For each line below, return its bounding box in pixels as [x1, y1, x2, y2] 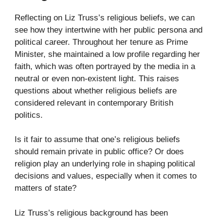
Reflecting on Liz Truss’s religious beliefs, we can [15, 13, 195, 22]
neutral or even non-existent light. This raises [15, 73, 179, 83]
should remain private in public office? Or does [15, 147, 184, 157]
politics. [15, 110, 43, 120]
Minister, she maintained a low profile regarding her [15, 49, 200, 59]
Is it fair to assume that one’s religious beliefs [15, 135, 180, 145]
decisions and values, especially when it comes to [15, 171, 197, 181]
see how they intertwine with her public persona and [15, 25, 202, 35]
